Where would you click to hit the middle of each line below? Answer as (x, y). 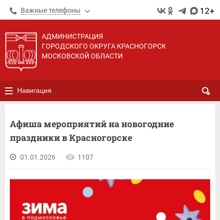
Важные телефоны (51, 10)
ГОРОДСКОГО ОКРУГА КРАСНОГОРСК (104, 46)
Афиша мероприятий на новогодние (92, 124)
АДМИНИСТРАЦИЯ (72, 36)
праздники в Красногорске (71, 137)
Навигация (34, 90)
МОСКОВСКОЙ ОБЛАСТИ (82, 56)
